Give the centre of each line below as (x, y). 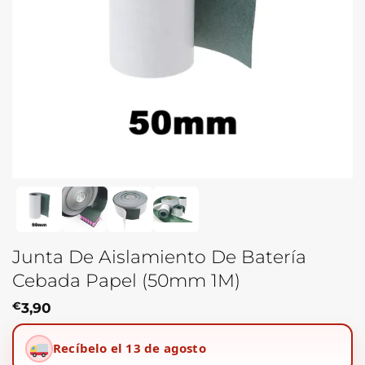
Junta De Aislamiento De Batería (159, 256)
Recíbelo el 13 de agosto (130, 348)
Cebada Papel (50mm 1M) (126, 280)
